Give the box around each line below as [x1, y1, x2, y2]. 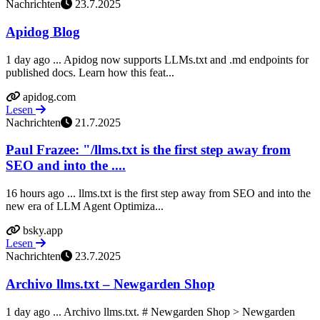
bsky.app [23, 224, 63, 237]
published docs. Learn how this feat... [6, 66, 174, 79]
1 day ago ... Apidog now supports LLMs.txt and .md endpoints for [6, 53, 309, 66]
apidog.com [23, 90, 76, 103]
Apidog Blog [6, 24, 80, 39]
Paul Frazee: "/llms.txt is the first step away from [6, 142, 291, 158]
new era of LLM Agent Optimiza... [6, 200, 164, 213]
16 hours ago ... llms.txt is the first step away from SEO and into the [6, 187, 311, 200]
